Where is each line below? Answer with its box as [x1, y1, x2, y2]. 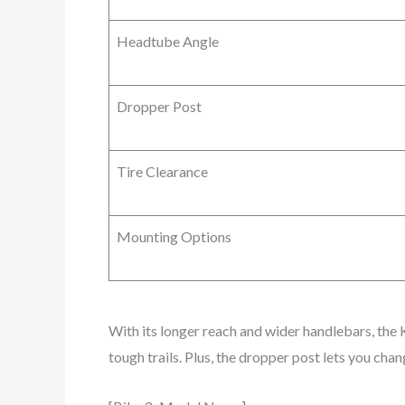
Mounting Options [117, 227, 231, 245]
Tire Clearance [117, 162, 208, 180]
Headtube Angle [117, 32, 219, 50]
